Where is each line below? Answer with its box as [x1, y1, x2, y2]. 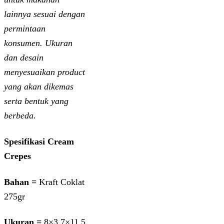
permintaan [4, 23, 45, 33]
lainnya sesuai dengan [4, 8, 85, 19]
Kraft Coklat [36, 176, 84, 187]
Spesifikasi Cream [4, 136, 74, 146]
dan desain [4, 52, 43, 62]
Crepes [4, 150, 31, 161]
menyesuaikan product [4, 66, 85, 77]
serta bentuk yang [4, 95, 68, 106]
